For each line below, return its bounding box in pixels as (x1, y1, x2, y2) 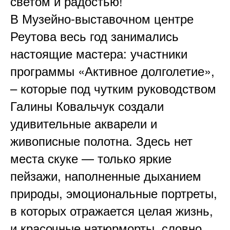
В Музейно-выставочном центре (10, 9, 194, 27)
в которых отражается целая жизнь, (10, 201, 213, 219)
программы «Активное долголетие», (10, 61, 215, 80)
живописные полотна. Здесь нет (10, 131, 193, 149)
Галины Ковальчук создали (10, 96, 164, 114)
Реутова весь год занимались (10, 26, 179, 45)
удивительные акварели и (10, 113, 157, 132)
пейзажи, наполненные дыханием (10, 166, 201, 184)
